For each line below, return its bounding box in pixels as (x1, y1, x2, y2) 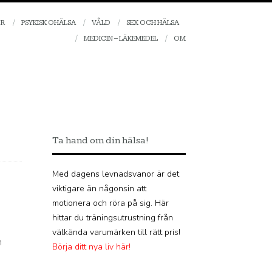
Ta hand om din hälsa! (52, 134, 149, 146)
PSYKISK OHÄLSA (21, 18, 76, 27)
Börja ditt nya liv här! (52, 240, 131, 253)
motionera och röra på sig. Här (52, 197, 169, 209)
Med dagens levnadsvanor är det (52, 168, 179, 180)
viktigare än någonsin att (52, 182, 146, 194)
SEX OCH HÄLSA (126, 18, 179, 27)
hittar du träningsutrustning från (52, 211, 173, 223)
